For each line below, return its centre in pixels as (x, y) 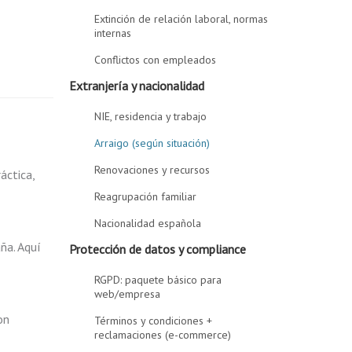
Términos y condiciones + (154, 321)
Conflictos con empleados (156, 60)
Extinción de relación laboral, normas (181, 19)
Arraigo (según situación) (152, 143)
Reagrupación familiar (146, 196)
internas (113, 33)
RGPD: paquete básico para (158, 280)
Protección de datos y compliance (158, 249)
